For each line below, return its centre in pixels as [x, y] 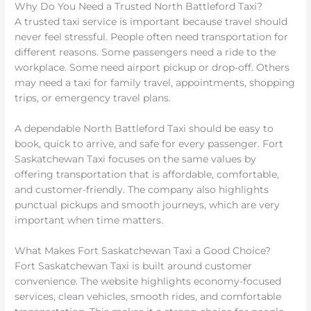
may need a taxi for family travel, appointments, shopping [155, 83]
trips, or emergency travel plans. [93, 98]
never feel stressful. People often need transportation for [152, 37]
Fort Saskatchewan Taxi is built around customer [134, 266]
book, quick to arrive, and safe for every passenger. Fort [149, 144]
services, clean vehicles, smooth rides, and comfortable [148, 296]
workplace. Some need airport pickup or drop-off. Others [152, 68]
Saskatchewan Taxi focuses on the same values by [136, 159]
